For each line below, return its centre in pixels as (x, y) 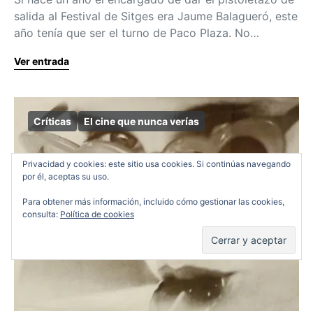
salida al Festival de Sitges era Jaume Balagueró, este (156, 16)
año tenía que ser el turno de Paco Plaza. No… (137, 32)
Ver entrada (42, 61)
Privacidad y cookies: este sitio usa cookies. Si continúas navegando (156, 164)
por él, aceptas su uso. (66, 176)
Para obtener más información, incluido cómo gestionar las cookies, (153, 202)
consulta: (41, 214)
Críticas (52, 121)
